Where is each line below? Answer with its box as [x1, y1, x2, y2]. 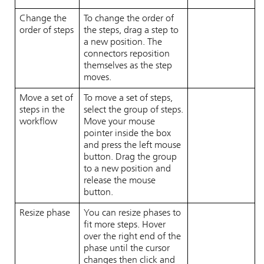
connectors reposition [84, 49, 170, 59]
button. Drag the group [84, 153, 177, 162]
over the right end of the [84, 232, 181, 242]
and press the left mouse [84, 141, 181, 150]
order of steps [19, 26, 74, 35]
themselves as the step [84, 61, 172, 71]
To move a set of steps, [84, 94, 173, 103]
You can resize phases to [84, 209, 181, 218]
